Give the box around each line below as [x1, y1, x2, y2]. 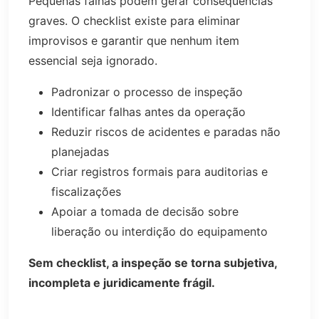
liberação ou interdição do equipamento [51, 224, 268, 239]
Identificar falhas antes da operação [51, 105, 246, 120]
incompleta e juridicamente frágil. [28, 276, 215, 291]
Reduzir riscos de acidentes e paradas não [51, 125, 281, 140]
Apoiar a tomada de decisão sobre [51, 204, 239, 219]
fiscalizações [51, 184, 121, 199]
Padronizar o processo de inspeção [51, 85, 243, 100]
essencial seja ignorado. [28, 53, 157, 68]
